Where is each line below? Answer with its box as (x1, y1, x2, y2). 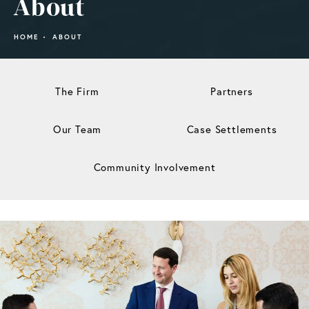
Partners (210, 84, 253, 98)
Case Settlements (186, 122, 277, 136)
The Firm (55, 84, 99, 98)
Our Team (52, 122, 102, 136)
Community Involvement (93, 160, 216, 174)
